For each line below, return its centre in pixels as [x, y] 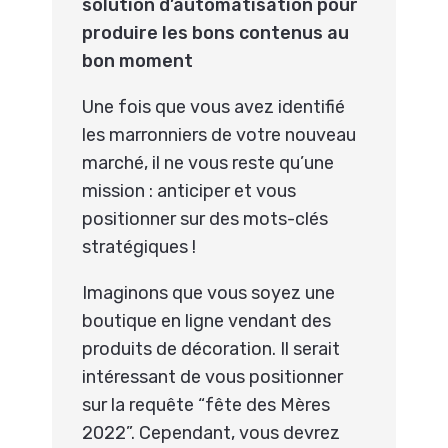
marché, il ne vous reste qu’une [208, 162]
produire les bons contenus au [216, 32]
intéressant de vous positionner [213, 376]
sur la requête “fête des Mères [206, 404]
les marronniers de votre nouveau [219, 134]
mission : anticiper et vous [189, 190]
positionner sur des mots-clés [205, 218]
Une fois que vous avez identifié [214, 106]
